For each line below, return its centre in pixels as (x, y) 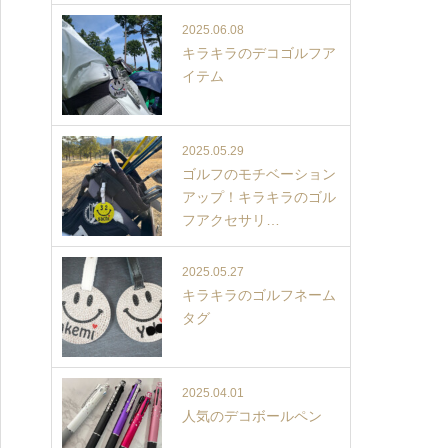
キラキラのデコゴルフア (259, 53)
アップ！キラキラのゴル (259, 197)
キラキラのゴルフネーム (259, 295)
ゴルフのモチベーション (259, 174)
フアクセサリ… (231, 220)
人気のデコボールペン (252, 416)
